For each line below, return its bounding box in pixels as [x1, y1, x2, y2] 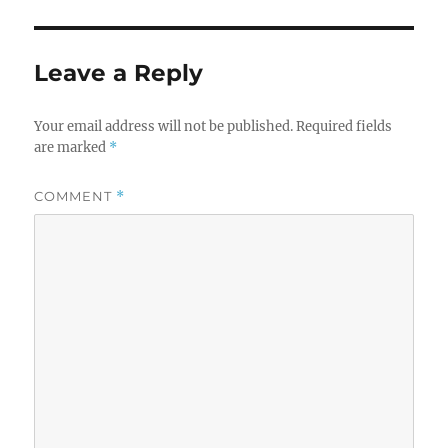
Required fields [296, 117, 393, 135]
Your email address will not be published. [34, 117, 294, 135]
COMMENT [34, 187, 117, 204]
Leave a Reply [34, 58, 204, 87]
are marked [34, 138, 110, 156]
